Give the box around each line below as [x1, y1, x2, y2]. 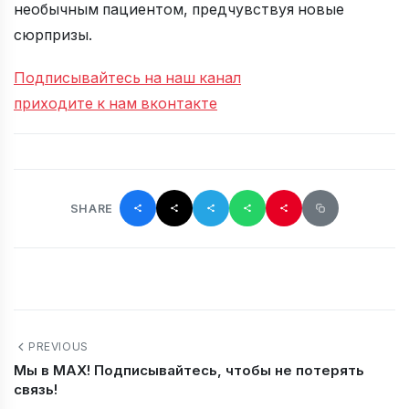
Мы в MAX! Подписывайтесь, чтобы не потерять [14, 362, 364, 380]
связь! [14, 381, 58, 399]
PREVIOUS [28, 340, 89, 354]
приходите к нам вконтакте [14, 94, 217, 112]
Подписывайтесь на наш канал [14, 68, 241, 87]
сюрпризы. [14, 26, 92, 44]
